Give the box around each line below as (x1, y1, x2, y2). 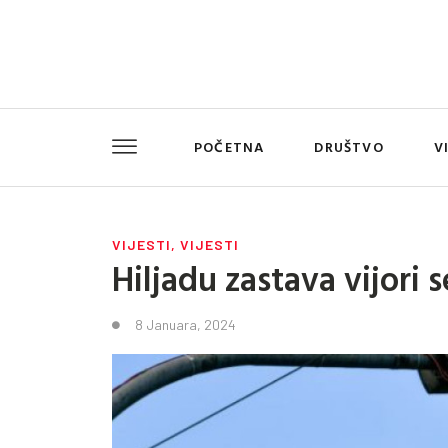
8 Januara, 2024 (135, 315, 236, 333)
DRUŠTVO (314, 136, 384, 158)
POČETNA (193, 136, 265, 158)
